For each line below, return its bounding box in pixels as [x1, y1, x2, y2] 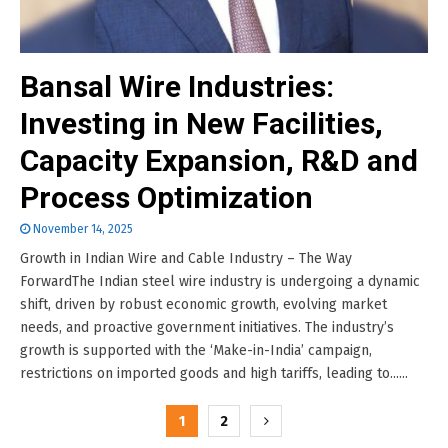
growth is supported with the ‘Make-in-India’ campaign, [20, 342, 372, 359]
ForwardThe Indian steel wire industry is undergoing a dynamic [20, 273, 420, 290]
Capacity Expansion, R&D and [20, 143, 418, 178]
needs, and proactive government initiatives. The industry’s [20, 319, 394, 336]
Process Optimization [20, 180, 313, 215]
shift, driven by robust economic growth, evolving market [20, 296, 387, 313]
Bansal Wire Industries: [20, 69, 334, 104]
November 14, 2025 [33, 222, 133, 236]
